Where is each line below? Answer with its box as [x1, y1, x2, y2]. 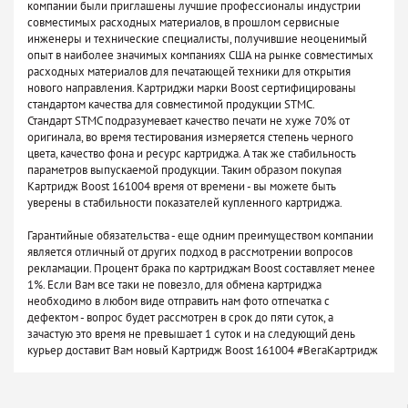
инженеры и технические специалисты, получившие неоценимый [27, 31, 367, 47]
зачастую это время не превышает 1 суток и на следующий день [27, 326, 355, 342]
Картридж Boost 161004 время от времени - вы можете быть [27, 178, 336, 195]
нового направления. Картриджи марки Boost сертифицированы [27, 80, 356, 97]
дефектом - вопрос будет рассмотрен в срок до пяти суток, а [27, 310, 333, 326]
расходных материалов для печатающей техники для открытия [27, 64, 351, 80]
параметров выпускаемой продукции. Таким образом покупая [27, 162, 342, 178]
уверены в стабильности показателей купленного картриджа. [27, 195, 342, 211]
